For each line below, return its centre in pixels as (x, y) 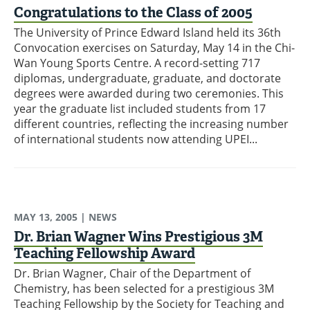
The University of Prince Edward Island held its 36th (147, 33)
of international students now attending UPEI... (136, 139)
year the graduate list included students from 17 (140, 109)
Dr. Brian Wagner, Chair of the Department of (132, 274)
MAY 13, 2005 (46, 217)
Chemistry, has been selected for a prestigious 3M (144, 289)
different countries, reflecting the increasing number (151, 124)
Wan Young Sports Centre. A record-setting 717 (137, 63)
